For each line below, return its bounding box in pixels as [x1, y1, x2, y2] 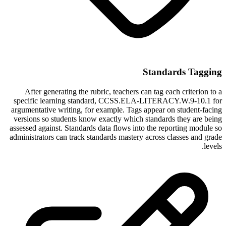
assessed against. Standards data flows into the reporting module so [10, 123, 222, 132]
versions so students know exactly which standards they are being [14, 114, 222, 123]
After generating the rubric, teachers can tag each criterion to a [25, 87, 222, 96]
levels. [204, 141, 222, 150]
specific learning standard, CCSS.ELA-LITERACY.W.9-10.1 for [14, 96, 222, 105]
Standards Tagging [143, 67, 222, 78]
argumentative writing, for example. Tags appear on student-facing [11, 105, 222, 114]
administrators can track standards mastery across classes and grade [10, 132, 222, 141]
